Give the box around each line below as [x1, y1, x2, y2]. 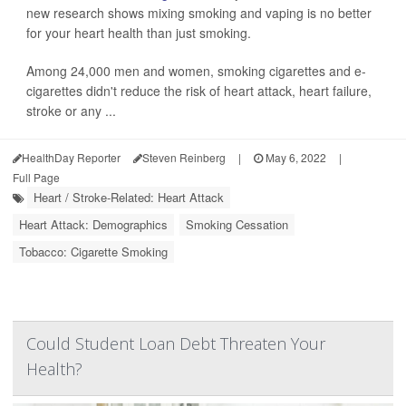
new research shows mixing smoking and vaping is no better [26, 4, 372, 23]
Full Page [13, 169, 60, 186]
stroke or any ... [26, 101, 116, 121]
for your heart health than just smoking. [26, 24, 251, 43]
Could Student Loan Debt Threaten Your [26, 333, 325, 355]
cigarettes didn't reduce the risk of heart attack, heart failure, [26, 82, 372, 101]
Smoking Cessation [186, 216, 288, 234]
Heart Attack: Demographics [19, 216, 168, 234]
